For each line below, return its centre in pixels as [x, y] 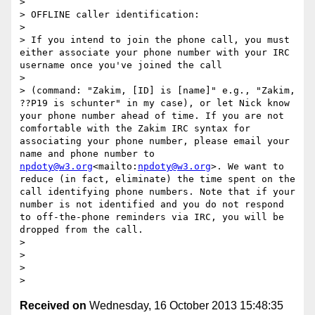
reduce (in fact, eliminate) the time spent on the [157, 179]
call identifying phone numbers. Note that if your [157, 192]
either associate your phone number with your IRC [155, 53]
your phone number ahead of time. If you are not [152, 116]
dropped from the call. [82, 230]
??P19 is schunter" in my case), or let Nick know [155, 103]
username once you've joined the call [121, 65]
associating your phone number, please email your [155, 141]
